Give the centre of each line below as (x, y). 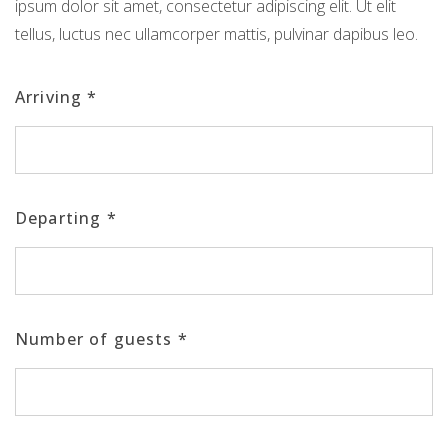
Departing (61, 218)
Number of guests (96, 339)
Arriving (51, 97)
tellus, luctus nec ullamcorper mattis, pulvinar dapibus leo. (216, 34)
